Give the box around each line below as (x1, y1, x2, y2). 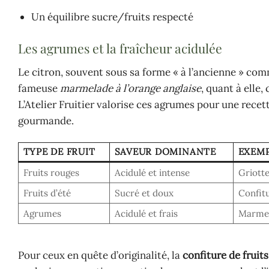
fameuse (18, 82, 60, 95)
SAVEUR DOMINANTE (114, 146, 216, 158)
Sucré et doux (114, 187, 174, 199)
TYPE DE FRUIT (23, 146, 95, 158)
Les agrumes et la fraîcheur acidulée (18, 39, 222, 56)
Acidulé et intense (114, 167, 190, 179)
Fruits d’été (23, 187, 71, 199)
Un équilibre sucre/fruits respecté (31, 10, 194, 23)
